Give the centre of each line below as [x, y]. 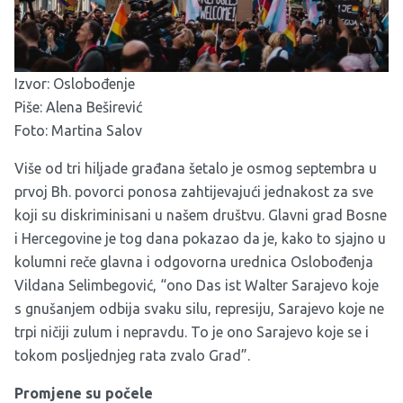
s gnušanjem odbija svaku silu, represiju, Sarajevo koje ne [199, 309]
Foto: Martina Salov [78, 131]
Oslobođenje [94, 84]
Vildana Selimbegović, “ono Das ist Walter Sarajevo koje [197, 286]
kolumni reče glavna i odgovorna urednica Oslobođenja [194, 262]
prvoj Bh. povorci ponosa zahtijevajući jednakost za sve [194, 192]
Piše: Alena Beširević [78, 107]
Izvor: [34, 84]
